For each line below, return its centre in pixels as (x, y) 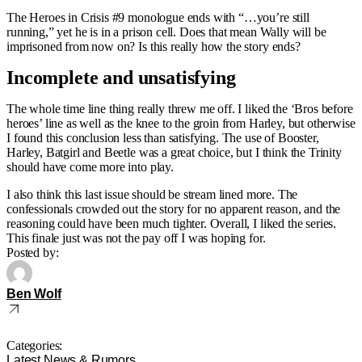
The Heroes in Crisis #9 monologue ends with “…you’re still (158, 17)
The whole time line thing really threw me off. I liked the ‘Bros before (180, 109)
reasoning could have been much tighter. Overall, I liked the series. (172, 223)
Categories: (35, 345)
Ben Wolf (34, 294)
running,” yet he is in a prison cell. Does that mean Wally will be (166, 32)
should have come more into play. (90, 167)
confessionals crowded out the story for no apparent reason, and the (174, 209)
